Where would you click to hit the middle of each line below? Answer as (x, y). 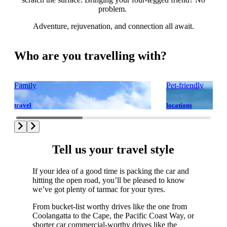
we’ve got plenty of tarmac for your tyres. (99, 189)
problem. (113, 9)
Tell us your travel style (113, 150)
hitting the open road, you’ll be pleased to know (108, 180)
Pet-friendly (185, 85)
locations (179, 105)
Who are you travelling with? (90, 55)
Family (25, 85)
